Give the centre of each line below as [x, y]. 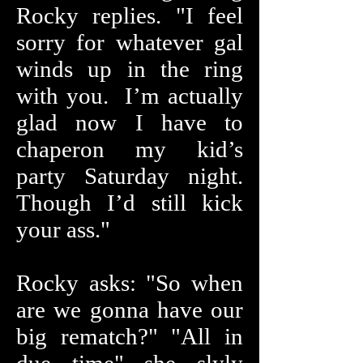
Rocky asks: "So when [130, 283]
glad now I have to [130, 122]
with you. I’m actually [130, 96]
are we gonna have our [130, 310]
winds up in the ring [130, 69]
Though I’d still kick [130, 203]
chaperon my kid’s [130, 149]
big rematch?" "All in [130, 336]
